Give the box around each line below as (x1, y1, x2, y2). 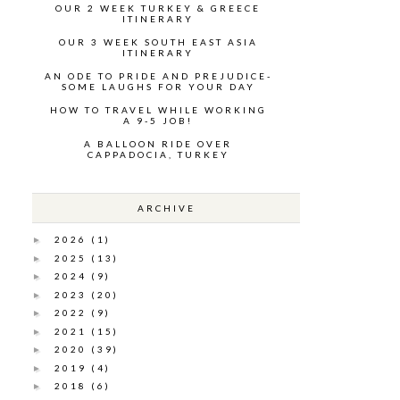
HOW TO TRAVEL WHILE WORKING (49, 104, 267, 115)
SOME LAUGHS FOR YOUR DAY (61, 80, 255, 92)
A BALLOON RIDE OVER (84, 137, 233, 149)
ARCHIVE (137, 202, 196, 213)
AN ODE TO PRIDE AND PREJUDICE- (44, 70, 272, 81)
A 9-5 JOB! (123, 114, 194, 126)
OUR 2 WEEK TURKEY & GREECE (55, 2, 262, 13)
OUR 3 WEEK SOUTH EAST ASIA (58, 36, 258, 47)
